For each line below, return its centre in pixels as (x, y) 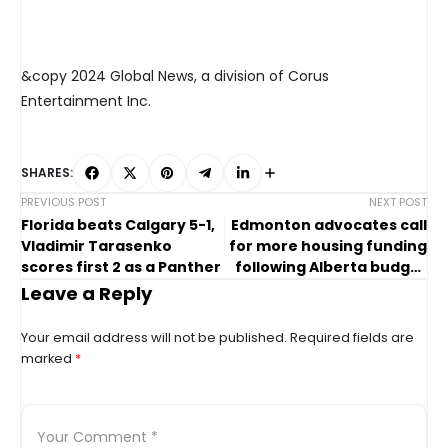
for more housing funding (328, 246)
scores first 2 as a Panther (121, 267)
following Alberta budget (331, 267)
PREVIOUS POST (63, 202)
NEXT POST (398, 202)
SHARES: (47, 173)
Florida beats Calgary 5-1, (118, 225)
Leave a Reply (86, 294)
